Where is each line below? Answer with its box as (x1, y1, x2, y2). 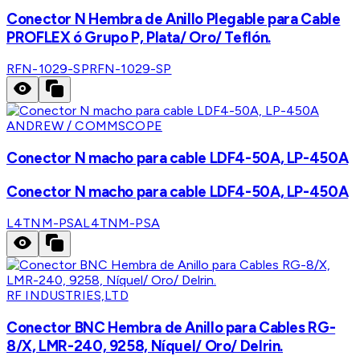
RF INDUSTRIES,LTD (6, 288, 129, 304)
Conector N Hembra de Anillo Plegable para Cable (6, 9, 341, 28)
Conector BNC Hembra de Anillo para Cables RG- (6, 318, 336, 337)
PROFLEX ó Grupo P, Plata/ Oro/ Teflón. (6, 27, 271, 47)
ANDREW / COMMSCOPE (6, 118, 162, 134)
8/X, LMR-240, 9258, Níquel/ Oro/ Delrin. (6, 337, 284, 356)
